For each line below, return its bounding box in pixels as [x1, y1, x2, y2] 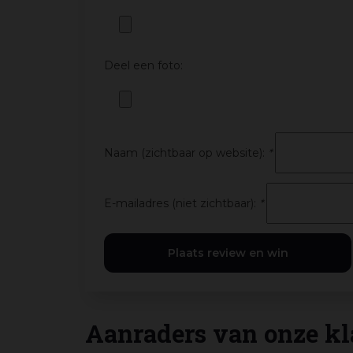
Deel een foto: [104, 58, 183, 72]
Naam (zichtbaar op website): [104, 146, 268, 160]
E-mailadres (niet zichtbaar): [104, 196, 259, 210]
